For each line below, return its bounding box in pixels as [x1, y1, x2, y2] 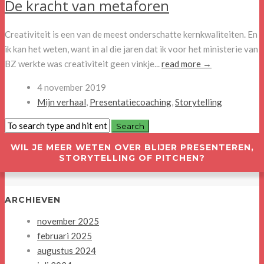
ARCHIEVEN [5, 194, 61, 206]
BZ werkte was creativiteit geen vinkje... [5, 58, 161, 70]
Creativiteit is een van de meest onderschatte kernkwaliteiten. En [5, 29, 258, 40]
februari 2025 [37, 230, 92, 242]
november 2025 [37, 216, 99, 227]
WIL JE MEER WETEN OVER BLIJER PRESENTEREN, [10, 142, 254, 153]
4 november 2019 [37, 82, 106, 93]
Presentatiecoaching [90, 97, 171, 108]
